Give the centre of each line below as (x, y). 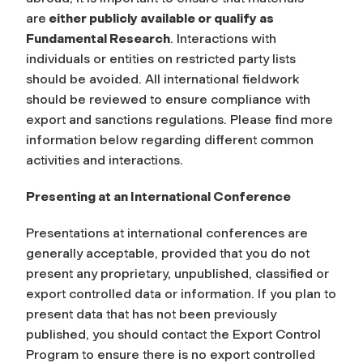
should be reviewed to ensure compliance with (168, 99)
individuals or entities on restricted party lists (161, 58)
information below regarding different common (170, 139)
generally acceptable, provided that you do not (168, 253)
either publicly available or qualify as (160, 18)
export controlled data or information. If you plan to (181, 293)
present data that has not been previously (151, 314)
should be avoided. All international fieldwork (162, 79)
